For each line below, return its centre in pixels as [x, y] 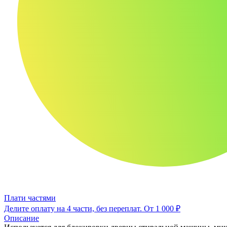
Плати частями [30, 198]
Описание [22, 218]
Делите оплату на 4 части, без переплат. [74, 208]
